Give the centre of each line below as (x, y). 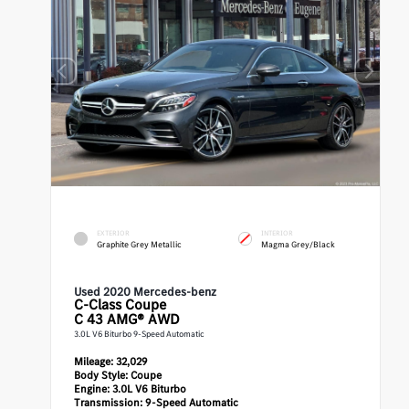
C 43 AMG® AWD (127, 320)
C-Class (98, 305)
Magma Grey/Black (299, 245)
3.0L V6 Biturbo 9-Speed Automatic (140, 334)
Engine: (92, 389)
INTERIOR (278, 233)
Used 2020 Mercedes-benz (146, 292)
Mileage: (94, 362)
